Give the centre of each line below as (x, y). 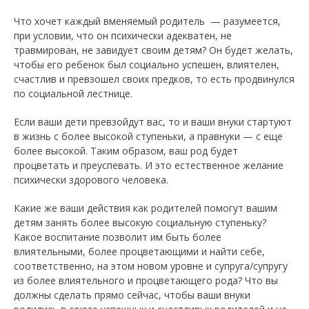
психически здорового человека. (91, 180)
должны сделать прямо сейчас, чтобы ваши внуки (132, 295)
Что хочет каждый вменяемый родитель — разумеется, (147, 21)
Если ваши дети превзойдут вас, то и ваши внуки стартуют (153, 122)
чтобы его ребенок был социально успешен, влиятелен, (147, 65)
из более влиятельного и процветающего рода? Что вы (146, 281)
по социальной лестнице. (73, 94)
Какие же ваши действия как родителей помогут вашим (146, 208)
